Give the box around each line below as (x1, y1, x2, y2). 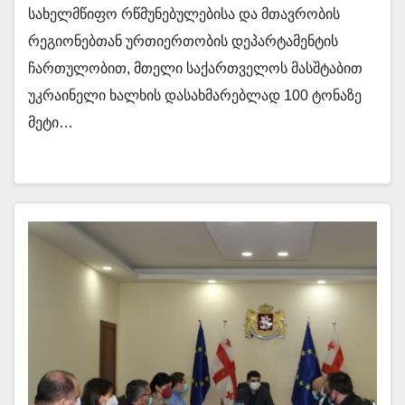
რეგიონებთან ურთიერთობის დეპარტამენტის (28, 33, 338, 49)
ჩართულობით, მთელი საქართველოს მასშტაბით (28, 61, 363, 76)
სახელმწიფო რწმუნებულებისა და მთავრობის (28, 6, 340, 22)
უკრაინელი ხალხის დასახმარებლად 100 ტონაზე (28, 88, 362, 103)
